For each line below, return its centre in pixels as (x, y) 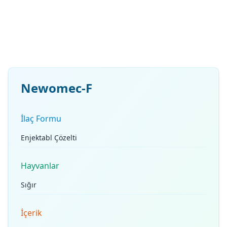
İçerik (31, 213)
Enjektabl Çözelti (49, 138)
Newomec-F (56, 88)
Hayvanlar (40, 166)
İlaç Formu (41, 119)
